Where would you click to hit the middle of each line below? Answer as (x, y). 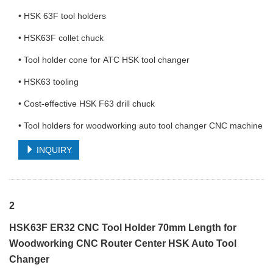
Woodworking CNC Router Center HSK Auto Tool (123, 243)
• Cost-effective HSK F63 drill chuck (87, 104)
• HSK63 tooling (48, 82)
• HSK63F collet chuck (62, 38)
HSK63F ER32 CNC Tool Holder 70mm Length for (123, 228)
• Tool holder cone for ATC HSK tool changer (105, 60)
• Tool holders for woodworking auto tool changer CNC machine (140, 126)
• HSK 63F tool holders (63, 16)
